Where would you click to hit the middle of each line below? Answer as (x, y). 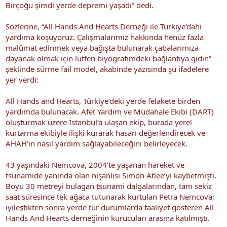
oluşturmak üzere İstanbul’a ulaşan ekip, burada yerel (99, 122)
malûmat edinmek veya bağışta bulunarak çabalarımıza (102, 47)
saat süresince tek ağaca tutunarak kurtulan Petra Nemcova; (110, 196)
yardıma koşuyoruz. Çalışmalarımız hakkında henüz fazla (105, 37)
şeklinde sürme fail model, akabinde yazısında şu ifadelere (107, 69)
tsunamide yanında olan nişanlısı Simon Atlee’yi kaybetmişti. (111, 175)
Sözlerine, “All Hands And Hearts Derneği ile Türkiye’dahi (104, 26)
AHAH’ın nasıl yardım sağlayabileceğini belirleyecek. (97, 143)
